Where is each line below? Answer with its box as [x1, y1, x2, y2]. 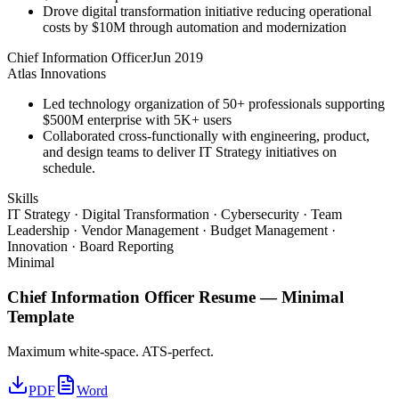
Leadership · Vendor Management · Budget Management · [7, 223, 336, 239]
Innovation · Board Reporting [7, 239, 174, 255]
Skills [7, 191, 38, 207]
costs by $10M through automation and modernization [43, 20, 346, 36]
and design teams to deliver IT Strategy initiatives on [43, 144, 337, 160]
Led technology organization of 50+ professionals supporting [43, 96, 385, 112]
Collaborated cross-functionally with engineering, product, [43, 128, 370, 144]
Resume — [194, 287, 281, 306]
